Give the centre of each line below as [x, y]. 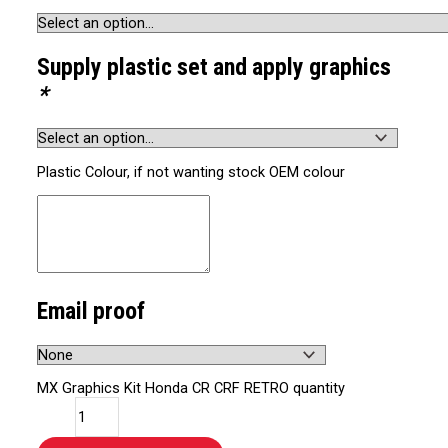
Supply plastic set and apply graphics [214, 66]
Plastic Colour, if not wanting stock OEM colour [191, 171]
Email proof [91, 311]
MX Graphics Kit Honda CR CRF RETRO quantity [191, 388]
